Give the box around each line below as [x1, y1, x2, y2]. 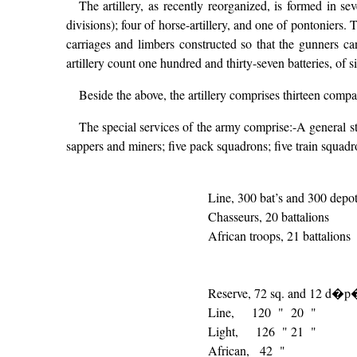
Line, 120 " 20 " [207, 304, 316, 321]
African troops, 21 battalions [207, 227, 351, 245]
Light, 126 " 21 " [207, 323, 316, 340]
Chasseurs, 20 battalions [207, 208, 329, 226]
